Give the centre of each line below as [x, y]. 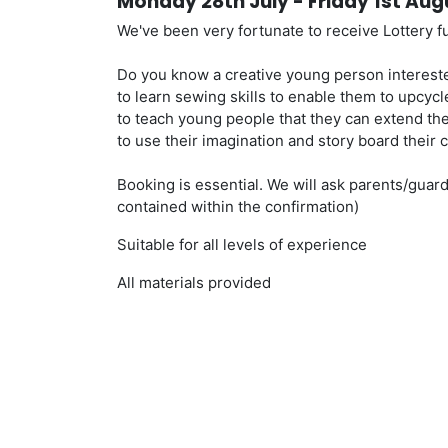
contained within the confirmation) [238, 207]
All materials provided [194, 283]
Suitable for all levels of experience [242, 245]
